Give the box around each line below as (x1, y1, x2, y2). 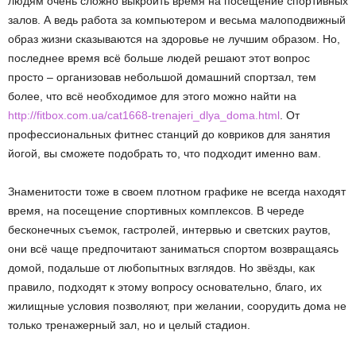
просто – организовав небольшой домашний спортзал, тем (8, 71, 316, 83)
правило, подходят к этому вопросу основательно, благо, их (8, 281, 322, 293)
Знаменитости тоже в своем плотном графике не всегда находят (8, 185, 346, 198)
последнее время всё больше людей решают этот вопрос (8, 52, 310, 64)
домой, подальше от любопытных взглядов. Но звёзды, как (8, 261, 315, 274)
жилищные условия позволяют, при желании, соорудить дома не (8, 300, 346, 312)
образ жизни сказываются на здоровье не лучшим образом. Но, (8, 33, 340, 45)
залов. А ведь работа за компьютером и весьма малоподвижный (8, 14, 346, 26)
